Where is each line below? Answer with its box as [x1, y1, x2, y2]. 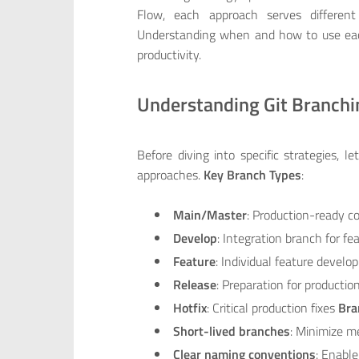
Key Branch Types [204, 164, 301, 184]
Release [173, 275, 217, 295]
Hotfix [173, 298, 208, 318]
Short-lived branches [173, 321, 291, 341]
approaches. [137, 164, 204, 184]
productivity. [137, 44, 201, 64]
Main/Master [173, 205, 248, 225]
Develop [173, 228, 218, 248]
